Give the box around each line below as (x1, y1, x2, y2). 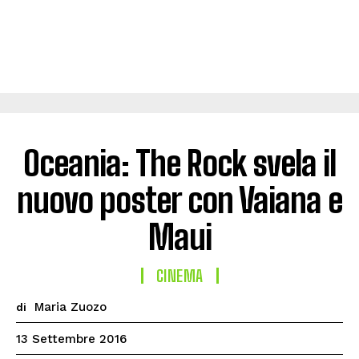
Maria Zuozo (34, 300, 107, 314)
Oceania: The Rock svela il (22, 143, 337, 184)
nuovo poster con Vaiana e (17, 180, 342, 220)
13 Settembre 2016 (16, 332, 127, 347)
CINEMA (155, 266, 204, 285)
